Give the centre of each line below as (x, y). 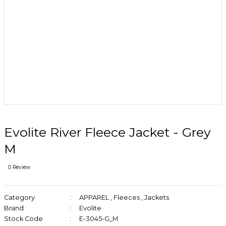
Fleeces (126, 197)
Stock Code (23, 219)
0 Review (19, 167)
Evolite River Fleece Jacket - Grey (107, 132)
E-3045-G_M (98, 219)
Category (19, 197)
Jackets (156, 197)
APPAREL (94, 197)
